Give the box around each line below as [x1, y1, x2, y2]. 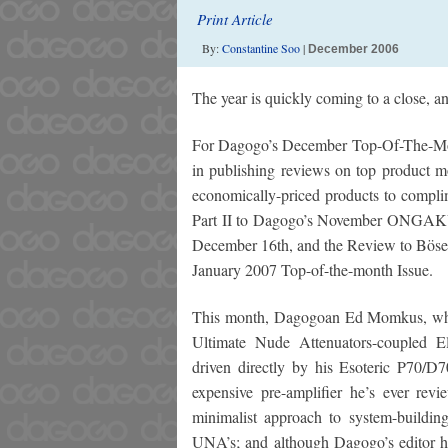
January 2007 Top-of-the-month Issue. [192, 259, 433, 280]
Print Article [197, 9, 273, 29]
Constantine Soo [222, 40, 300, 56]
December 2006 [308, 42, 399, 56]
